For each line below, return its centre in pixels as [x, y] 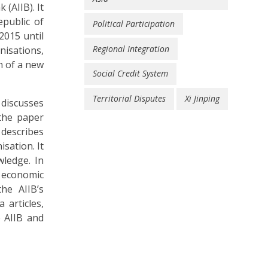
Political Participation [134, 24]
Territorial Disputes [129, 99]
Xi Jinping [202, 99]
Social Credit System [130, 74]
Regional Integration [131, 48]
